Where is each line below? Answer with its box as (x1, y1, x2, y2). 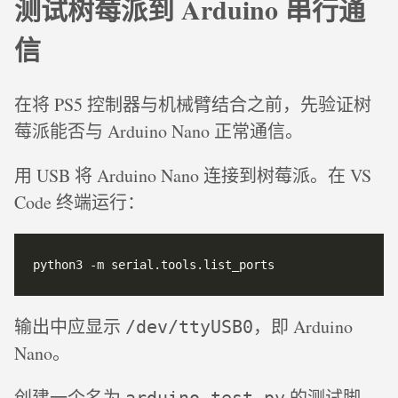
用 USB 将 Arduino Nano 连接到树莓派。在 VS (14, 163, 371, 188)
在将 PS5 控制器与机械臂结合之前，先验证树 (14, 92, 371, 117)
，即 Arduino (253, 314, 353, 339)
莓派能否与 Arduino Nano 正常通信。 (14, 119, 303, 144)
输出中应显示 (14, 314, 125, 339)
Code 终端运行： (14, 190, 145, 215)
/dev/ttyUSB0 (125, 316, 253, 338)
